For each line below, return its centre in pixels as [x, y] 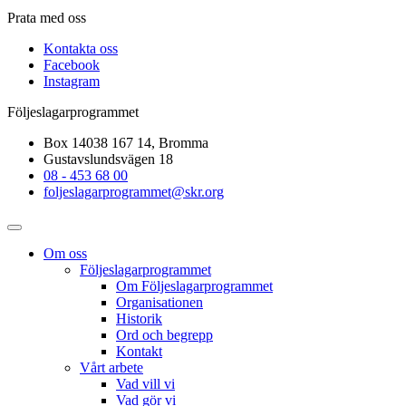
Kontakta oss [81, 48]
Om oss [65, 253]
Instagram [72, 81]
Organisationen [159, 302]
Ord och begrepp [164, 334]
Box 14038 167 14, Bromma [126, 142]
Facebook [72, 64]
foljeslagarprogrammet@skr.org [134, 191]
